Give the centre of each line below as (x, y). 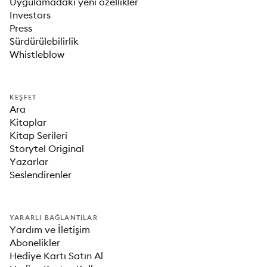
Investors (30, 15)
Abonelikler (35, 243)
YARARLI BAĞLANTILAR (54, 218)
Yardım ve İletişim (50, 229)
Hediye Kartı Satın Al (56, 256)
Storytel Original (47, 148)
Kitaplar (28, 122)
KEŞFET (23, 97)
